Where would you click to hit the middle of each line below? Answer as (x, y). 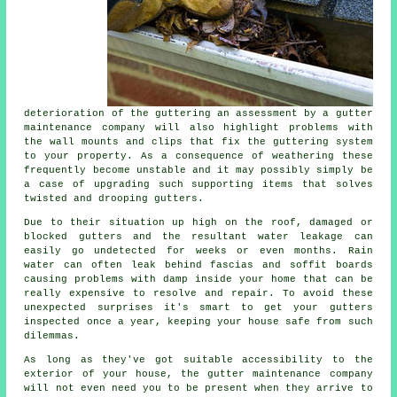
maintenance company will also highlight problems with (198, 127)
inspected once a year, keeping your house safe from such (198, 321)
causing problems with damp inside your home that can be (198, 279)
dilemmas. (52, 335)
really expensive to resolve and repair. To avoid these (198, 293)
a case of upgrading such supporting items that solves (198, 184)
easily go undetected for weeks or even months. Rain (198, 250)
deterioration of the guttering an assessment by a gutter (198, 113)
